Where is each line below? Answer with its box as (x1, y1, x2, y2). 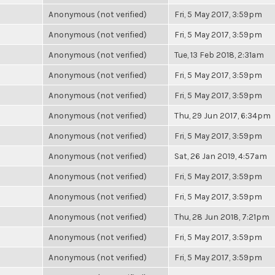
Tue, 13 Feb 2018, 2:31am (174, 50, 264, 60)
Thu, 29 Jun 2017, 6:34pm (174, 110, 271, 120)
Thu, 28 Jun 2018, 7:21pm (174, 212, 269, 222)
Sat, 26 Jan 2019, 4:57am (174, 151, 267, 161)
